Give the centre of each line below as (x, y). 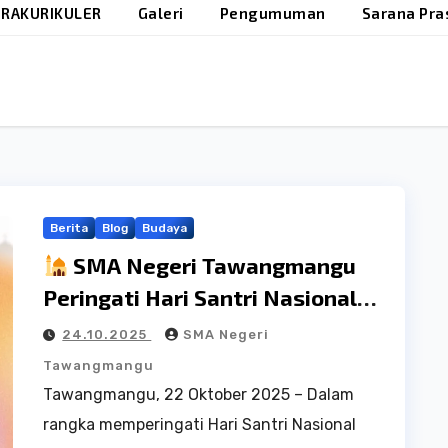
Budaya (165, 227)
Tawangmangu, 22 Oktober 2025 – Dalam (199, 394)
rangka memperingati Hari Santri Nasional (200, 424)
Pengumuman (272, 12)
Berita (69, 227)
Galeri (160, 12)
